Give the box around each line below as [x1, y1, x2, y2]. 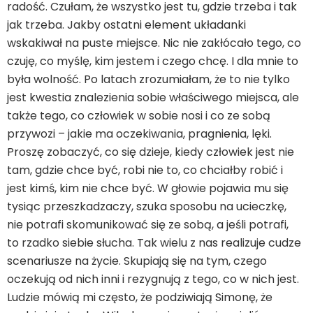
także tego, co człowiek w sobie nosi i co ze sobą [7, 108, 270, 124]
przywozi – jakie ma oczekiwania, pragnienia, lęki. [7, 126, 272, 142]
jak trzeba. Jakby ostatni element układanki [7, 17, 246, 33]
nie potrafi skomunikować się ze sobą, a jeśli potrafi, [7, 217, 289, 233]
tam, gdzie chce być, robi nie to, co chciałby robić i [7, 162, 283, 178]
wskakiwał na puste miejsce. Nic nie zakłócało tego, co [7, 35, 301, 51]
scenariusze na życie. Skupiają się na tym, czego [7, 253, 267, 269]
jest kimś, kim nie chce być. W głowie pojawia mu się [7, 180, 289, 196]
